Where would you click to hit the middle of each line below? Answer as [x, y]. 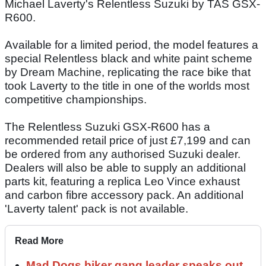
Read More [39, 240]
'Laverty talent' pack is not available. [96, 208]
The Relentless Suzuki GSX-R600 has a [107, 126]
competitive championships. [76, 99]
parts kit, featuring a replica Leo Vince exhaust [122, 181]
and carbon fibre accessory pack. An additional [124, 195]
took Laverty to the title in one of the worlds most [127, 85]
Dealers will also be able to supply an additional [125, 167]
